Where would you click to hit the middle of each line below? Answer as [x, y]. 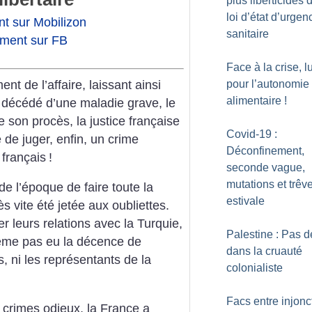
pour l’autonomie [268, 84]
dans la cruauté [264, 251]
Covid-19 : [252, 134]
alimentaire [254, 101]
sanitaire [248, 34]
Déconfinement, [265, 151]
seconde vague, [266, 167]
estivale [245, 201]
